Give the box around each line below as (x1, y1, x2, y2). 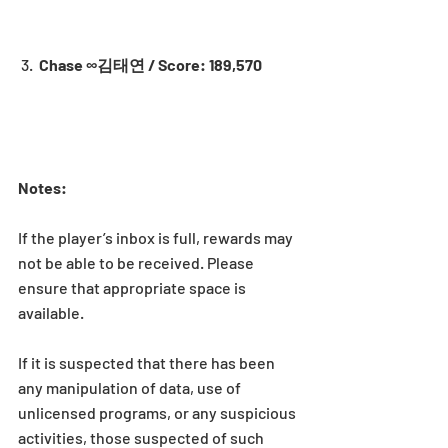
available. (18, 302, 84, 322)
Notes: (18, 177, 67, 197)
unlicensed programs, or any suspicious (18, 402, 299, 422)
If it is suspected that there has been (18, 352, 278, 372)
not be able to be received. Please (18, 252, 257, 272)
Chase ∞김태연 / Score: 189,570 (39, 55, 262, 75)
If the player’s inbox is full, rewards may (18, 227, 296, 247)
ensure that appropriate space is (18, 277, 249, 297)
